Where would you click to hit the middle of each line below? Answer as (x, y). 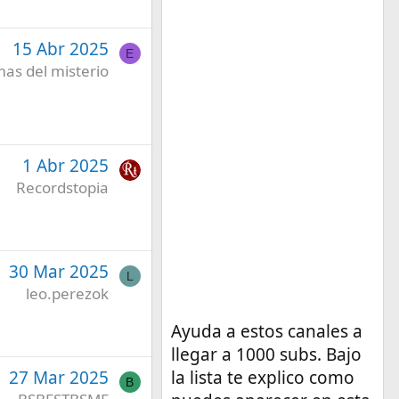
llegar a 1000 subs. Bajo (266, 354)
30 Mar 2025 (58, 271)
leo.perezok (67, 293)
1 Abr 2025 (65, 165)
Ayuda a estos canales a (266, 331)
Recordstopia (62, 187)
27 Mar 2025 (58, 377)
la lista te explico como (262, 377)
